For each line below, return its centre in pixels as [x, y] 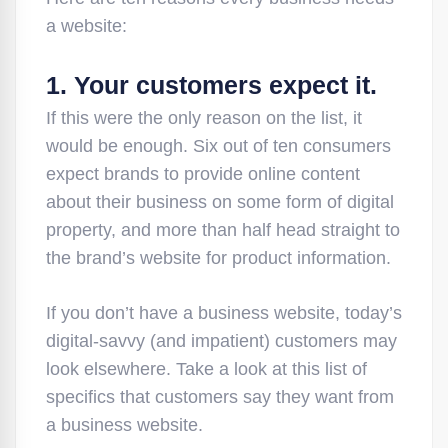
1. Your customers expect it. [211, 85]
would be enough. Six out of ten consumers [218, 146]
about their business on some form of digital [220, 202]
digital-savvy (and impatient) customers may [221, 341]
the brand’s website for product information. [218, 258]
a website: [86, 26]
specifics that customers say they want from [220, 397]
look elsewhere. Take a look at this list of [206, 369]
